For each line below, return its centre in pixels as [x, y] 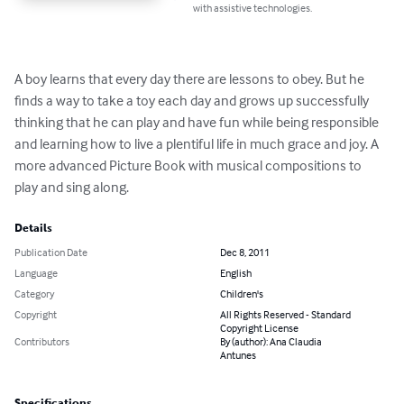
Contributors [42, 342]
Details [33, 229]
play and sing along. [72, 187]
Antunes [238, 355]
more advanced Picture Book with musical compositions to [189, 165]
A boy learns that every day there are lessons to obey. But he [191, 79]
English [236, 273]
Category [34, 294]
